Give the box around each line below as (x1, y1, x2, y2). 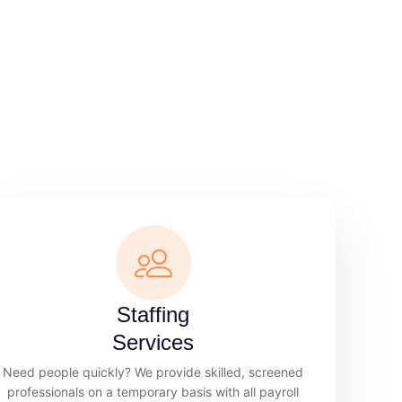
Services (112, 329, 195, 354)
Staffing (117, 301, 190, 327)
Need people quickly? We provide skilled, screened (3, 363, 304, 380)
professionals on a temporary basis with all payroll (7, 383, 300, 399)
